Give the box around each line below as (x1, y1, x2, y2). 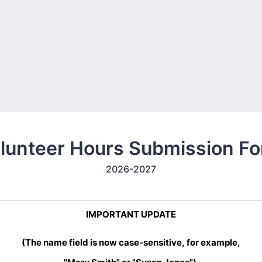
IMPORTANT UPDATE (86, 209, 176, 220)
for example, (187, 237, 240, 248)
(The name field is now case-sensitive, (22, 237, 187, 248)
